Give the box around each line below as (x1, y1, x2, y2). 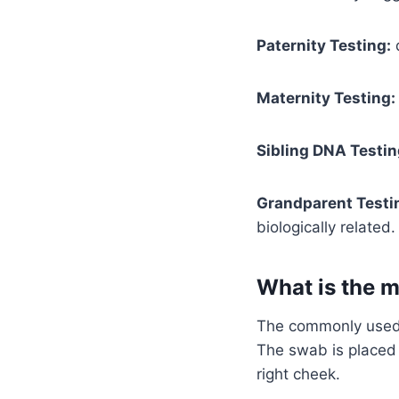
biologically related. (256, 218, 395, 236)
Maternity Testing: (256, 89, 395, 107)
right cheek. (256, 365, 340, 383)
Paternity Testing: (256, 37, 391, 54)
